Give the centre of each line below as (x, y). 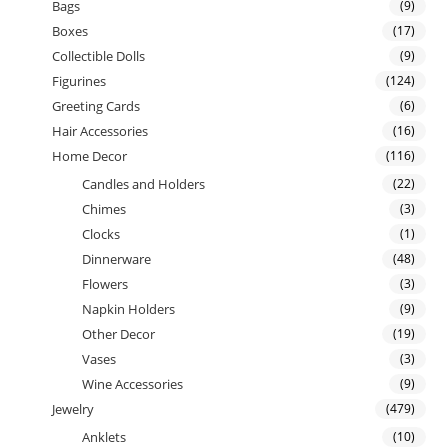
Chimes (104, 209)
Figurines (79, 81)
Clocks (101, 234)
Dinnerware (117, 259)
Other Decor (119, 334)
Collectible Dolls (99, 56)
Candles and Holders (144, 184)
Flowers (105, 284)
